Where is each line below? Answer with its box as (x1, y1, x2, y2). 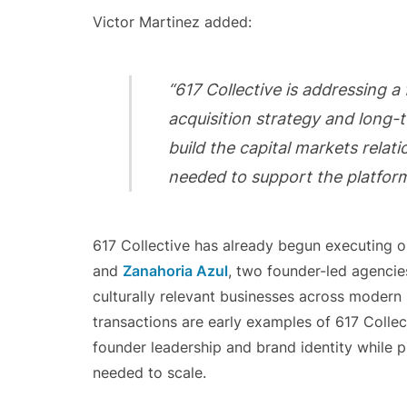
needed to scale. (93, 363, 206, 382)
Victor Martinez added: (93, 13, 252, 31)
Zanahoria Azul (123, 262, 228, 280)
